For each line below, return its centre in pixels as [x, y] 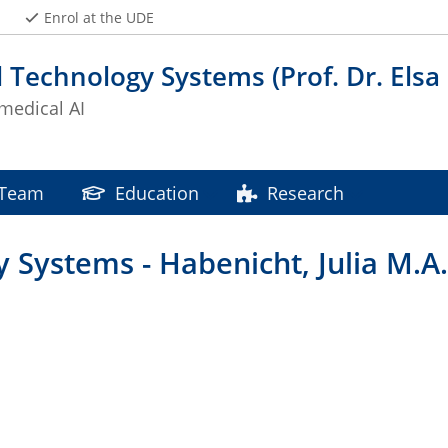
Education [156, 193]
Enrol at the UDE [99, 17]
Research [306, 193]
